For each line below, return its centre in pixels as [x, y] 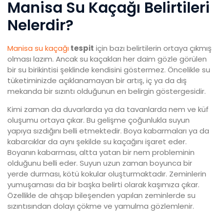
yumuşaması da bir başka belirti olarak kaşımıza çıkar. [103, 185]
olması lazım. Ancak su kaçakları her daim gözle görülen [107, 59]
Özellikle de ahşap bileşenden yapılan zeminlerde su [101, 196]
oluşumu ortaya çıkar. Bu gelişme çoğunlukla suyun [99, 120]
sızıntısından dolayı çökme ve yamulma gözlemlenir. [101, 206]
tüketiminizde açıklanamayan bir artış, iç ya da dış [97, 81]
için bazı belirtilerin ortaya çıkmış [153, 48]
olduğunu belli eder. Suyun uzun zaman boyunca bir [100, 163]
